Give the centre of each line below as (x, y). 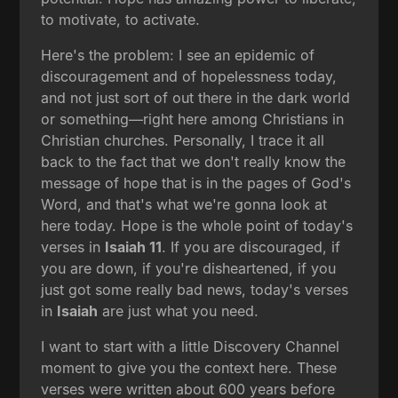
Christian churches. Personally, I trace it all (183, 140)
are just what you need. (179, 310)
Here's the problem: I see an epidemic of (178, 55)
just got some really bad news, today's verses (195, 289)
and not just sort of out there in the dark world (196, 97)
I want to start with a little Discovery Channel (191, 346)
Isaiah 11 (134, 247)
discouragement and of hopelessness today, (189, 76)
